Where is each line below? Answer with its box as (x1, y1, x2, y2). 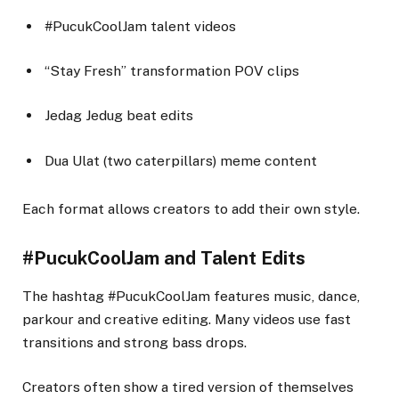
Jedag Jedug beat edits (45, 107, 193, 125)
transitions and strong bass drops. (22, 334, 247, 352)
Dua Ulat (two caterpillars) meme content (45, 151, 317, 169)
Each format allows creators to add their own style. (22, 199, 360, 217)
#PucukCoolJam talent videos (45, 18, 236, 36)
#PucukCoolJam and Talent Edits (22, 248, 305, 270)
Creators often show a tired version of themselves (22, 379, 354, 396)
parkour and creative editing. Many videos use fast (22, 311, 351, 329)
